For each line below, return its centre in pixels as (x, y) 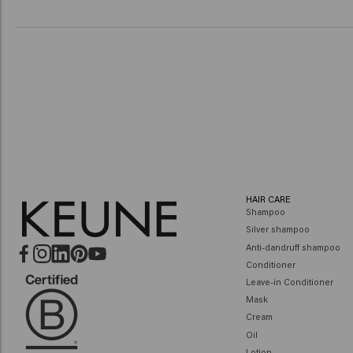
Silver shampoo (277, 229)
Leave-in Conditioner (289, 282)
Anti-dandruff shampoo (293, 247)
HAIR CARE (268, 199)
